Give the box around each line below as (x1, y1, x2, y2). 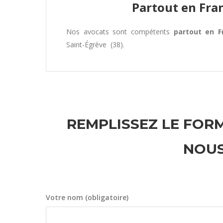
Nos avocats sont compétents (66, 27, 174, 36)
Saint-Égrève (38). (66, 40, 124, 49)
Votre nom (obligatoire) (46, 193, 128, 202)
